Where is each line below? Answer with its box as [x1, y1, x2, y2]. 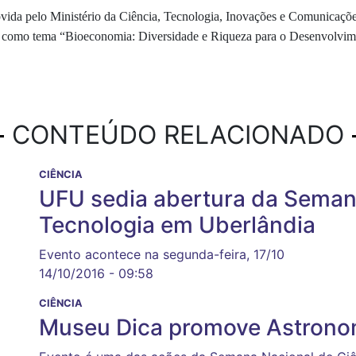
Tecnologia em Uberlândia [39, 211, 315, 239]
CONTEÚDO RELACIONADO [12, 119, 344, 151]
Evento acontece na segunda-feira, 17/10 [39, 246, 284, 263]
